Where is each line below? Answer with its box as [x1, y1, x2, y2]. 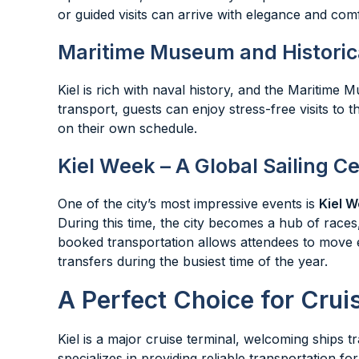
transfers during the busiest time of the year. [58, 253, 328, 269]
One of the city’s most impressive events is [58, 196, 319, 212]
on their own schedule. [58, 120, 197, 136]
